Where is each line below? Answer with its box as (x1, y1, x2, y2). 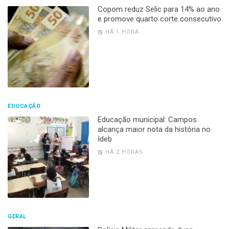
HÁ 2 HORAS (105, 149, 143, 156)
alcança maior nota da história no (97, 125, 211, 134)
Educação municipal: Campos (97, 115, 197, 125)
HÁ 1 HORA (105, 29, 139, 36)
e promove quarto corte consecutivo (97, 14, 221, 24)
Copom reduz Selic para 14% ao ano (97, 5, 220, 14)
